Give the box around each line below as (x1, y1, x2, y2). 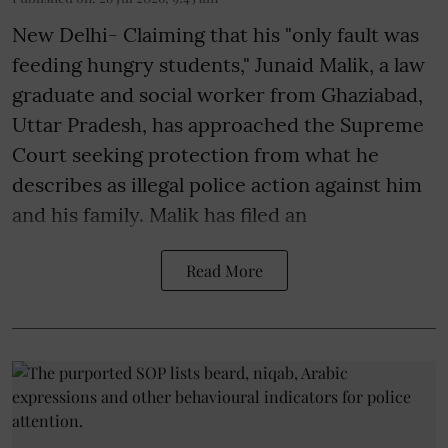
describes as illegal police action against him (12, 171, 422, 197)
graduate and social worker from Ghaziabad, (12, 81, 423, 107)
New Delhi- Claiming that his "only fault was (12, 21, 419, 47)
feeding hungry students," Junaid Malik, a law (12, 51, 425, 77)
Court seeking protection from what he (12, 141, 379, 167)
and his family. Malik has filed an (12, 201, 307, 227)
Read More (185, 259, 263, 281)
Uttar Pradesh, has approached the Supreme (12, 111, 424, 137)
